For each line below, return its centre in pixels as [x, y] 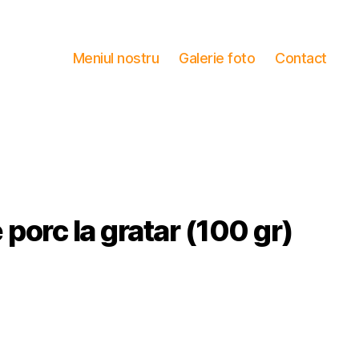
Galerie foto [217, 58]
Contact [301, 58]
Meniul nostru [116, 58]
